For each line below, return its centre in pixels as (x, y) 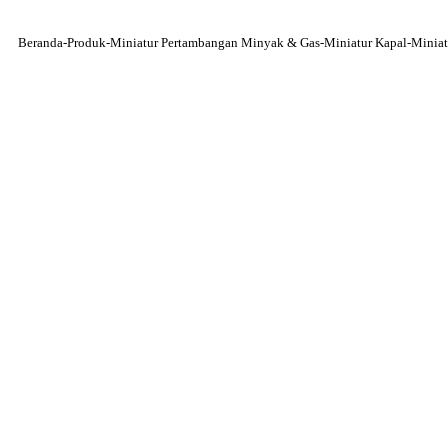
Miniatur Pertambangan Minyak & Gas (215, 42)
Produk (86, 42)
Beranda (40, 42)
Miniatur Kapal (365, 42)
